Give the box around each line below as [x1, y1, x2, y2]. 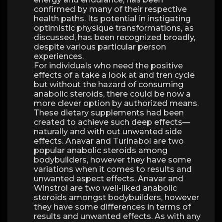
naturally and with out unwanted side [34, 127, 182, 136]
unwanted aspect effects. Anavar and [34, 174, 183, 183]
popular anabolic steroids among [34, 146, 167, 155]
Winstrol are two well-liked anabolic [34, 183, 177, 193]
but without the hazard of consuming [34, 80, 183, 89]
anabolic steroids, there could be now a [34, 89, 191, 99]
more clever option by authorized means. [34, 99, 199, 108]
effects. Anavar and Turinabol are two [34, 136, 184, 146]
